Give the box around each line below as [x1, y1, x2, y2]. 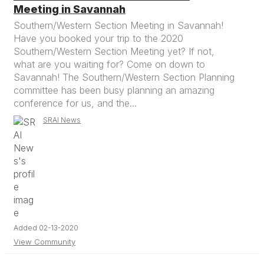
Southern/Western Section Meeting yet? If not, [14, 45, 214, 57]
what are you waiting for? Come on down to [14, 58, 205, 70]
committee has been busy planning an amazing [14, 84, 214, 96]
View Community [14, 237, 75, 246]
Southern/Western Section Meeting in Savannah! [14, 19, 223, 31]
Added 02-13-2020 [14, 223, 78, 232]
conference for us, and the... [14, 97, 137, 109]
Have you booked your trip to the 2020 [14, 32, 183, 44]
